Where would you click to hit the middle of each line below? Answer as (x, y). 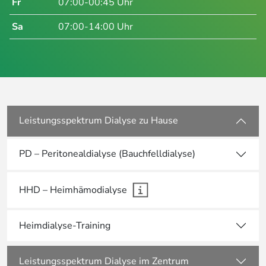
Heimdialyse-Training (65, 225)
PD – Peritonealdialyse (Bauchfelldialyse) (107, 154)
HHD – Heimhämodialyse (73, 190)
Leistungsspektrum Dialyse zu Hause (99, 121)
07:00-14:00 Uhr (96, 26)
